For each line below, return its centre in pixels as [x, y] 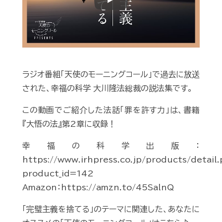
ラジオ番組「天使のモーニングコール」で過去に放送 [111, 75]
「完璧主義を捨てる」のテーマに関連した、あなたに [111, 209]
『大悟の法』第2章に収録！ [69, 124]
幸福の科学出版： [111, 146]
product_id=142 [58, 174]
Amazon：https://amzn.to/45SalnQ [98, 188]
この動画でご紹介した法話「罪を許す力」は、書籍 [111, 110]
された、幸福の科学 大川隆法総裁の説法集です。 [108, 88]
